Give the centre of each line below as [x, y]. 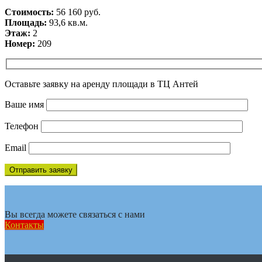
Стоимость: [29, 12]
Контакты [24, 225]
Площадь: [26, 22]
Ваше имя [25, 105]
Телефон [23, 126]
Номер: [20, 43]
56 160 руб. [77, 12]
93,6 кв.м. [67, 22]
